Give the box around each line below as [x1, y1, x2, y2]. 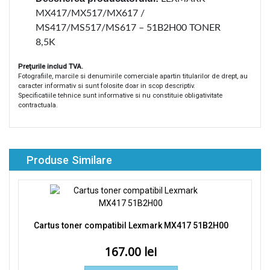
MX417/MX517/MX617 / [36, 8, 145, 19]
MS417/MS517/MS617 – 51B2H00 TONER [36, 23, 221, 33]
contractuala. [18, 101, 58, 110]
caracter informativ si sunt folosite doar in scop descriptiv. [18, 82, 195, 90]
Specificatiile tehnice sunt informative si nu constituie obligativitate [18, 92, 222, 100]
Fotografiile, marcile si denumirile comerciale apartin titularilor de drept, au [18, 72, 248, 81]
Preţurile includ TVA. [18, 63, 83, 71]
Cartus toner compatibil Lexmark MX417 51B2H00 [33, 220, 228, 230]
